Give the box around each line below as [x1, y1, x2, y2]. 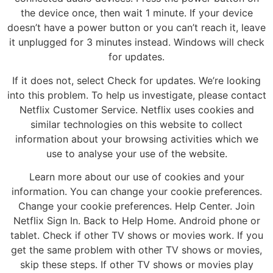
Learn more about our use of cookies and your [29, 171, 244, 183]
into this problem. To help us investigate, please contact [7, 88, 266, 101]
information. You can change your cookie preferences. [11, 185, 262, 198]
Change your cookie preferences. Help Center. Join [18, 200, 255, 213]
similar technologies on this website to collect [30, 118, 243, 130]
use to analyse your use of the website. [46, 147, 227, 160]
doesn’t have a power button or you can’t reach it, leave [7, 21, 266, 34]
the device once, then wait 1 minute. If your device [20, 7, 253, 19]
